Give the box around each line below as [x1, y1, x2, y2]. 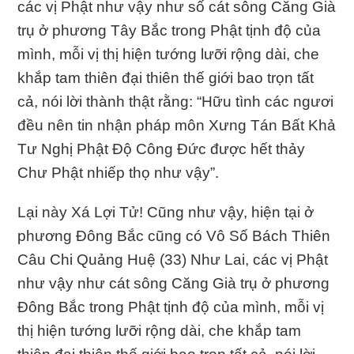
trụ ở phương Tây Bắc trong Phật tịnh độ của [17, 21, 322, 39]
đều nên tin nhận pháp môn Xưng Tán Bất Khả [17, 116, 337, 134]
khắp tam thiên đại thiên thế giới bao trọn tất [17, 69, 314, 86]
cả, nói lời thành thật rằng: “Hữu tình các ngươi [17, 92, 334, 110]
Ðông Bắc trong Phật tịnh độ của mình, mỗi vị [17, 298, 325, 315]
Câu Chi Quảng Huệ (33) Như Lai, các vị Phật [17, 250, 329, 268]
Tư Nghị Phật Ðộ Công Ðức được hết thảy [17, 140, 306, 157]
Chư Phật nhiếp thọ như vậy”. [17, 164, 220, 181]
